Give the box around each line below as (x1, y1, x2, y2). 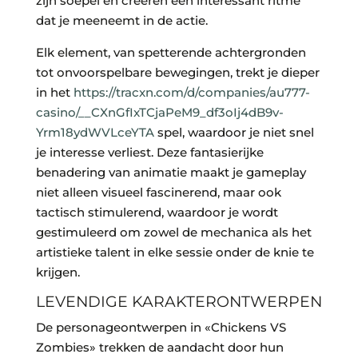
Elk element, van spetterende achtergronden (35, 45, 306, 61)
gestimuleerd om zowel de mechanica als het (35, 225, 312, 241)
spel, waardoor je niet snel (153, 125, 314, 141)
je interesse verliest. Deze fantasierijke (35, 145, 264, 161)
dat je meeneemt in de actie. (35, 13, 208, 29)
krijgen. (35, 265, 80, 280)
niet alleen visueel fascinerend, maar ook (35, 185, 281, 201)
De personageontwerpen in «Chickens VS (35, 320, 286, 336)
